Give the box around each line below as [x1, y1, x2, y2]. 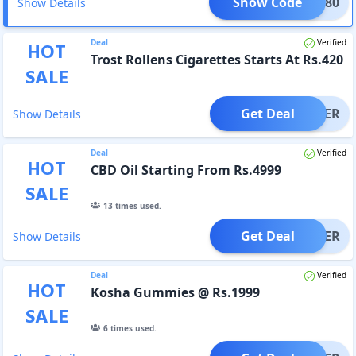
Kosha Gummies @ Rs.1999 [90, 283, 260, 301]
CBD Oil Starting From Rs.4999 [90, 161, 281, 179]
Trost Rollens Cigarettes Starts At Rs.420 [90, 50, 343, 68]
